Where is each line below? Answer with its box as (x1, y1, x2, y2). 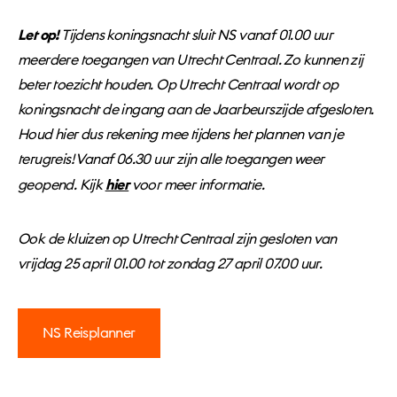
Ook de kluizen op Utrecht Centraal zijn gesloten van (18, 232, 337, 246)
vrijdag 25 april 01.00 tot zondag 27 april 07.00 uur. (18, 257, 323, 271)
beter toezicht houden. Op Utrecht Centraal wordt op (18, 78, 339, 92)
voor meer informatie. (128, 178, 265, 192)
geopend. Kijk (18, 178, 105, 192)
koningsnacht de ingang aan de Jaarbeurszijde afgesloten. (18, 103, 374, 117)
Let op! (18, 28, 62, 43)
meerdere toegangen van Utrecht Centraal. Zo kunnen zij (18, 53, 363, 67)
